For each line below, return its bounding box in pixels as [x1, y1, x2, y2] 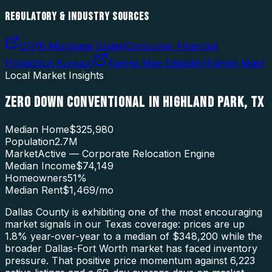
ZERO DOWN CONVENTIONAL [5, 93, 146, 111]
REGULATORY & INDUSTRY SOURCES [5, 10, 150, 24]
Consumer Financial [126, 39, 217, 52]
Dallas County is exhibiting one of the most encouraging [5, 205, 262, 218]
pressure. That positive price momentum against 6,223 [5, 254, 255, 267]
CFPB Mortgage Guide [19, 39, 122, 52]
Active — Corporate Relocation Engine [38, 147, 215, 160]
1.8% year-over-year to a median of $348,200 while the [5, 229, 262, 242]
